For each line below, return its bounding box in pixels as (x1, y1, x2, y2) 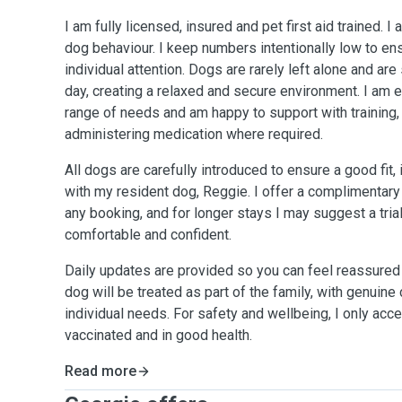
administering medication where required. (65, 126, 323, 143)
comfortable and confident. (65, 226, 232, 243)
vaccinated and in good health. (65, 327, 252, 344)
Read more (65, 363, 136, 380)
